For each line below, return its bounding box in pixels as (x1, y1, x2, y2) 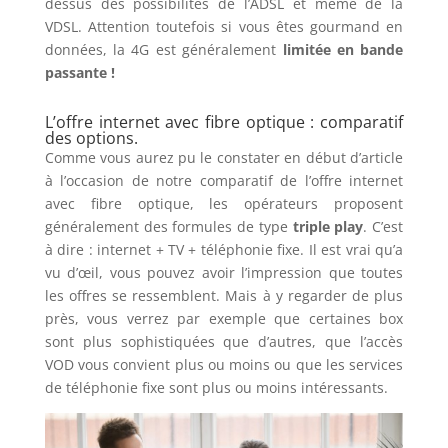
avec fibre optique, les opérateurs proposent (44, 193, 404, 213)
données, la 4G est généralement (44, 39, 283, 59)
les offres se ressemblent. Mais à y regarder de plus (44, 285, 404, 305)
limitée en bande (282, 39, 404, 59)
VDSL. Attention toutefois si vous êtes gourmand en (44, 16, 404, 36)
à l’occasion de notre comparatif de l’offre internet (44, 170, 404, 190)
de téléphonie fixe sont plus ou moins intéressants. (44, 377, 388, 397)
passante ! (44, 62, 115, 82)
